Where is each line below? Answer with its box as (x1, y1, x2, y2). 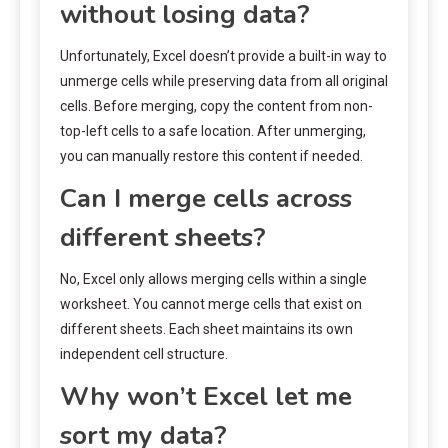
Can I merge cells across (60, 180, 352, 216)
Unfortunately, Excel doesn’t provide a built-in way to (60, 47, 387, 64)
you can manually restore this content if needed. (60, 147, 363, 164)
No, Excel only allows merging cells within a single (60, 270, 367, 287)
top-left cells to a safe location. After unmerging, (60, 122, 366, 139)
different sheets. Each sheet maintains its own (60, 320, 353, 337)
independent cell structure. (60, 345, 228, 362)
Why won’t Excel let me (60, 378, 352, 414)
